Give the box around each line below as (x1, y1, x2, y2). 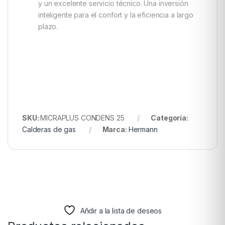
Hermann (128, 125, 158, 134)
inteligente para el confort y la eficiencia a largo (38, 11, 193, 20)
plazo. (38, 22, 58, 31)
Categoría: (151, 114, 188, 122)
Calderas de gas (22, 125, 76, 134)
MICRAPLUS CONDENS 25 (40, 114, 125, 122)
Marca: (102, 125, 129, 134)
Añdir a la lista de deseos (80, 206, 162, 215)
